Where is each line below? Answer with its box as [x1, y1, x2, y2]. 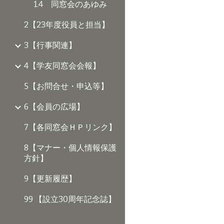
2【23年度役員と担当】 [24, 20, 109, 30]
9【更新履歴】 [24, 174, 76, 184]
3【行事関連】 [24, 40, 76, 50]
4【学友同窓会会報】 [24, 61, 100, 71]
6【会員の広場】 [24, 102, 84, 112]
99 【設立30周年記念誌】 [24, 194, 116, 204]
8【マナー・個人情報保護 [24, 143, 116, 153]
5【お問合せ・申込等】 [24, 81, 108, 91]
